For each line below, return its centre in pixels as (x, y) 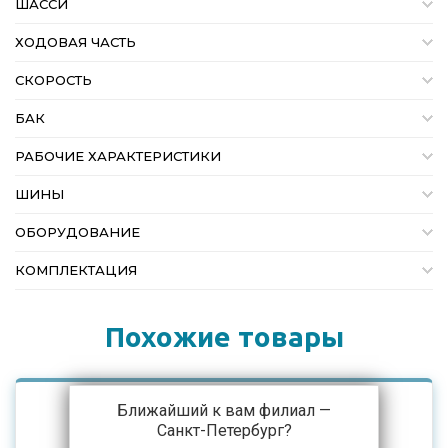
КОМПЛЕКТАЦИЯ (76, 270)
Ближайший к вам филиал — (224, 410)
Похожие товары (224, 337)
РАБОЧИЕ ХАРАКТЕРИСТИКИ (118, 156)
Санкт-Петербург (220, 430)
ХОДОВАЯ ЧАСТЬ (75, 42)
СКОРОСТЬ (53, 80)
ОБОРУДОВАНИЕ (77, 232)
